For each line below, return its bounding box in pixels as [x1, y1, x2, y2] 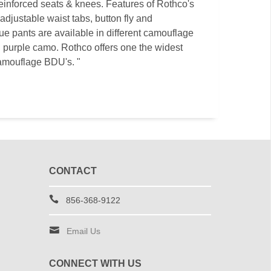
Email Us [66, 226, 100, 236]
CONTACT [48, 166, 97, 176]
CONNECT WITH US [48, 258, 142, 269]
